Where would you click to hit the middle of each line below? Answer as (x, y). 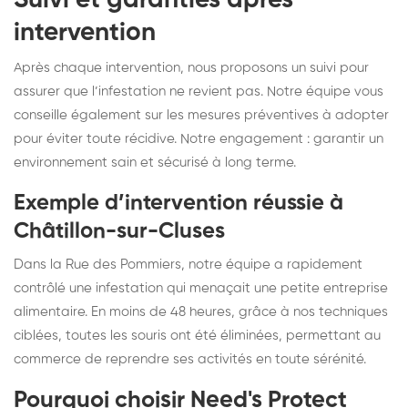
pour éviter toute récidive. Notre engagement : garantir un (199, 138)
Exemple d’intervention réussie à (178, 203)
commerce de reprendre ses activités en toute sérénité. (190, 359)
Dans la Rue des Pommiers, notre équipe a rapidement (188, 264)
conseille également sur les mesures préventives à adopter (201, 115)
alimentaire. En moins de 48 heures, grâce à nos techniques (201, 311)
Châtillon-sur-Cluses (119, 231)
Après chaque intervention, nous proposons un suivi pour (191, 67)
